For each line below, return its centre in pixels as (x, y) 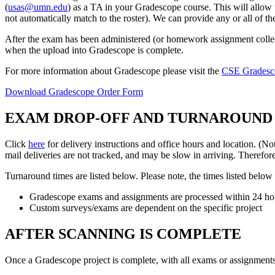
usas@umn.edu (38, 7)
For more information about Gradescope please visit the (113, 71)
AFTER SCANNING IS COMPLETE (123, 234)
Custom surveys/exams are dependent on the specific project (146, 208)
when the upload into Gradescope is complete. (94, 50)
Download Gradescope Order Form (74, 92)
